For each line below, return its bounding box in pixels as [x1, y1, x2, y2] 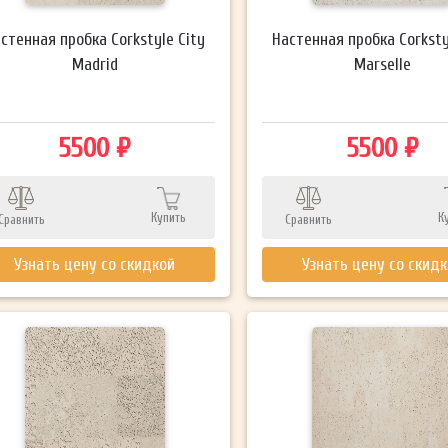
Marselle [353, 54, 411, 74]
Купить [151, 209, 187, 225]
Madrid [71, 54, 118, 74]
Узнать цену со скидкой [14, 254, 176, 274]
